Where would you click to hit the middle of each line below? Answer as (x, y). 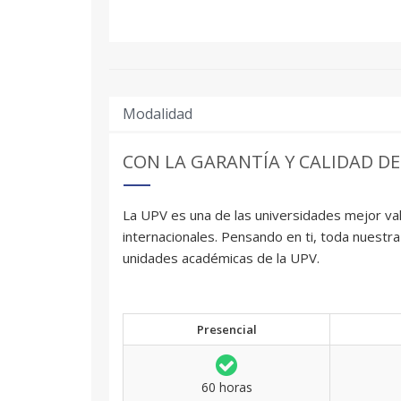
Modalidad (158, 114)
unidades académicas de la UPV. (221, 258)
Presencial (226, 329)
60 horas (226, 387)
